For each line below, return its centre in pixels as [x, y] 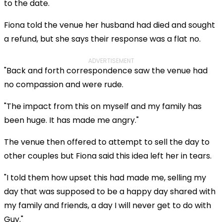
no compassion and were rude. [64, 84]
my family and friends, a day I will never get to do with [108, 205]
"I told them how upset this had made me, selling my [105, 177]
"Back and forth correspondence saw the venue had [106, 70]
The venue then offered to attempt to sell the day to [107, 142]
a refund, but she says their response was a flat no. [102, 39]
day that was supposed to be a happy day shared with [110, 191]
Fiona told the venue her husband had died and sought [110, 25]
